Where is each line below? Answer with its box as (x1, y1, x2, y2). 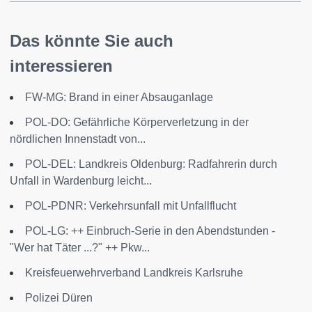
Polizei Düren (25, 292, 93, 304)
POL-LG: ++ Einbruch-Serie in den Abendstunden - (25, 225, 275, 237)
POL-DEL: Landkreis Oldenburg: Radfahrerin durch (25, 158, 277, 170)
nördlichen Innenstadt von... (10, 133, 146, 145)
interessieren (10, 56, 113, 75)
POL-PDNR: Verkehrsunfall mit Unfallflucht (25, 200, 236, 212)
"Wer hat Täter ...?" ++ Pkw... (10, 242, 150, 253)
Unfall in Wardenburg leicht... (10, 175, 152, 187)
